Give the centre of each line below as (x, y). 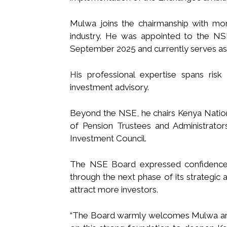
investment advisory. (109, 87)
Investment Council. (108, 138)
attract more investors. (114, 189)
